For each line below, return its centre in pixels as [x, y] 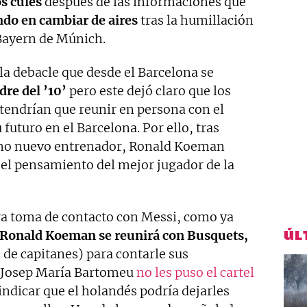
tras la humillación [196, 21]
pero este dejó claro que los [149, 91]
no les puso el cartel [195, 273]
